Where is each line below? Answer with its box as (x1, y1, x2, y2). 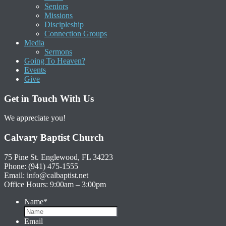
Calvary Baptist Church (4, 132, 104, 143)
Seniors (44, 2, 68, 11)
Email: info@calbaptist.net (4, 171, 88, 180)
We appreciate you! (4, 114, 66, 123)
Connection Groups (44, 29, 107, 38)
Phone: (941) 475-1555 (4, 161, 78, 171)
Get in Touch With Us (4, 93, 94, 104)
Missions (44, 11, 73, 20)
